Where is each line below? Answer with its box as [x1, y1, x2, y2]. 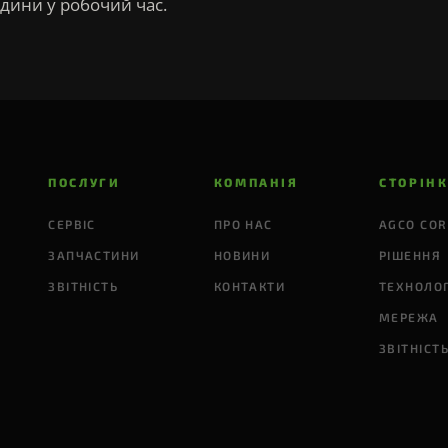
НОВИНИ [213, 248, 271, 262]
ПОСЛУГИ [48, 175, 121, 189]
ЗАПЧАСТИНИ [48, 248, 140, 262]
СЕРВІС [48, 217, 96, 231]
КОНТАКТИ [213, 279, 286, 293]
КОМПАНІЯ [213, 175, 299, 189]
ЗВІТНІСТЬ [48, 279, 119, 293]
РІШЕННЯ [379, 248, 442, 262]
